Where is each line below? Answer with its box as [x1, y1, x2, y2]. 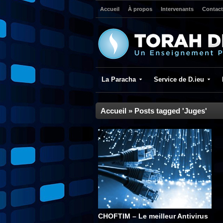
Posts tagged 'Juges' [134, 107, 207, 115]
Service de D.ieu [154, 76, 204, 83]
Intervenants [161, 6, 194, 12]
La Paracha [102, 76, 136, 83]
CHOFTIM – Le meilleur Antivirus [98, 212, 208, 220]
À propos [128, 6, 152, 12]
